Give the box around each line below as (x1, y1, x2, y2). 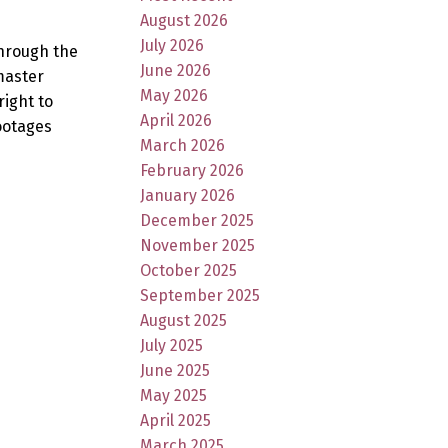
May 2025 (140, 385, 208, 405)
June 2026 (140, 60, 212, 80)
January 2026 (140, 185, 236, 205)
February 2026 (140, 160, 245, 180)
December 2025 (140, 210, 255, 230)
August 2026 (140, 10, 229, 30)
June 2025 (140, 360, 211, 380)
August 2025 (140, 310, 228, 330)
